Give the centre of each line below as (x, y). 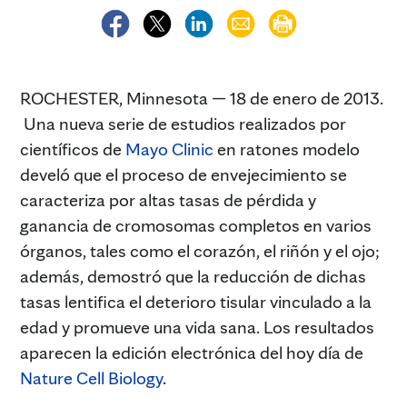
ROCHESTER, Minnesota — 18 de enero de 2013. (202, 98)
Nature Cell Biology (91, 377)
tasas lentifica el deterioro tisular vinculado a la (196, 301)
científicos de (73, 149)
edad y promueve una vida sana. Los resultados (197, 327)
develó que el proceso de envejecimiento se (184, 174)
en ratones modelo (287, 149)
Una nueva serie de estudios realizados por (183, 123)
